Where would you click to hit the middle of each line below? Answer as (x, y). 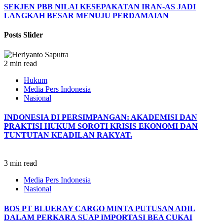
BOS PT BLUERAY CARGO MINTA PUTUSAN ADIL (100, 208)
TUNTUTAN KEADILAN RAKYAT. (68, 135)
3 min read (20, 163)
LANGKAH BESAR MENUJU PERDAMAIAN (86, 16)
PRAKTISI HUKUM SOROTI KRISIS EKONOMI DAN (101, 126)
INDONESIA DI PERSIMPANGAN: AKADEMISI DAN (101, 117)
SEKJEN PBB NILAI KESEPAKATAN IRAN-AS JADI (100, 7)
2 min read (20, 63)
